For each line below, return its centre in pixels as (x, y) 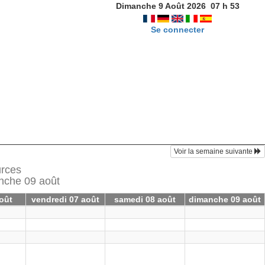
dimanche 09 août (224, 199)
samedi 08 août (145, 199)
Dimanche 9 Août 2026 (161, 6)
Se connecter (178, 30)
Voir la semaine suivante (214, 152)
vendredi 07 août (65, 199)
